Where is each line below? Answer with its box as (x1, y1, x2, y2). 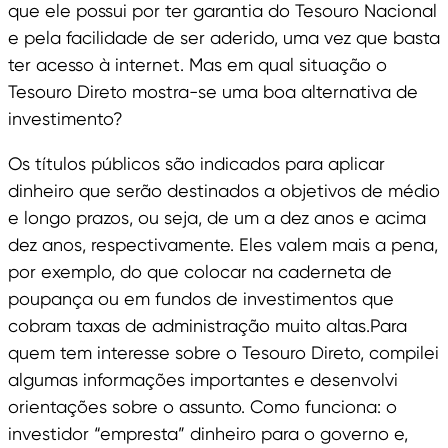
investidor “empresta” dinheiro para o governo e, (8, 423, 408, 445)
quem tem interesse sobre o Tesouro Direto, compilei (8, 342, 439, 364)
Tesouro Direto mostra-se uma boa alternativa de (8, 81, 418, 103)
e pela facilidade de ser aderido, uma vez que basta (8, 27, 440, 49)
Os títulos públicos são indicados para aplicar (8, 153, 385, 175)
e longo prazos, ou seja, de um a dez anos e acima (8, 207, 426, 229)
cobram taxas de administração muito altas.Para (8, 315, 407, 337)
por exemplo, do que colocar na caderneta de (8, 261, 392, 283)
